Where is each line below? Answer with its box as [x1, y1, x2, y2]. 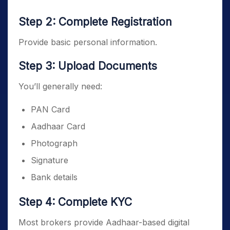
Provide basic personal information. [18, 37, 157, 47]
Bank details [31, 172, 78, 182]
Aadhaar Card [31, 121, 85, 131]
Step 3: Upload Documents [18, 60, 157, 72]
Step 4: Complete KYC [18, 196, 132, 208]
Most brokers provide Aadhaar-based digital [18, 217, 189, 227]
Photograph [31, 138, 78, 148]
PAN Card [31, 104, 70, 114]
